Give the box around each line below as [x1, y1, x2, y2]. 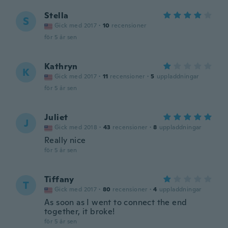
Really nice [44, 135, 86, 146]
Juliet [44, 112, 68, 123]
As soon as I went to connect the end [44, 197, 187, 208]
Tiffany [44, 174, 74, 185]
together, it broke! [44, 206, 115, 217]
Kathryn [44, 61, 78, 72]
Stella [44, 10, 69, 21]
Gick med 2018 [54, 123, 98, 131]
